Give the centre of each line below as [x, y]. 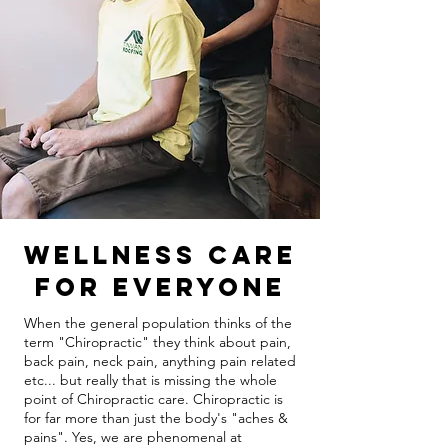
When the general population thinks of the [158, 323]
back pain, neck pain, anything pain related [160, 361]
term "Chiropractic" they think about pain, [157, 342]
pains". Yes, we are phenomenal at [133, 437]
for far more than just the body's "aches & [156, 418]
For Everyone [160, 287]
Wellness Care [160, 255]
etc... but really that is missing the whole [150, 380]
